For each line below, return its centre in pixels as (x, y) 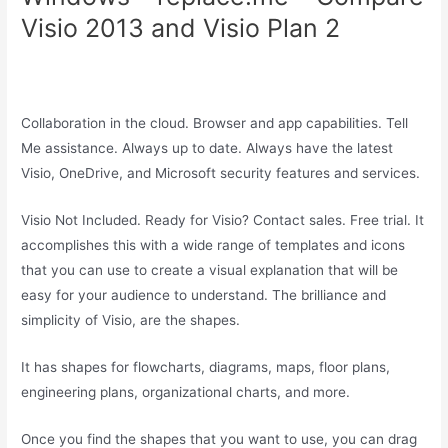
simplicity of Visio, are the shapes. (131, 319)
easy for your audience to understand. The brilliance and (204, 294)
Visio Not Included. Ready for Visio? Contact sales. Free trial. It (223, 219)
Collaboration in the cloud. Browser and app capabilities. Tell (215, 123)
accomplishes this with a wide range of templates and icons (213, 244)
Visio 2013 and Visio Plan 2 (181, 28)
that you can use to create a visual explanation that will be (210, 269)
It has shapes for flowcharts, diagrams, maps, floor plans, (206, 366)
